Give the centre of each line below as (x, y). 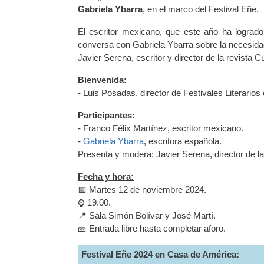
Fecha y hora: (106, 176)
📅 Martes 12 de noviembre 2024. (142, 189)
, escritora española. (183, 141)
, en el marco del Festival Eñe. (201, 9)
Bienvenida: (102, 80)
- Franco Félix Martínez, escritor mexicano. (161, 128)
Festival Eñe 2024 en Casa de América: (160, 254)
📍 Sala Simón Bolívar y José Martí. (147, 215)
